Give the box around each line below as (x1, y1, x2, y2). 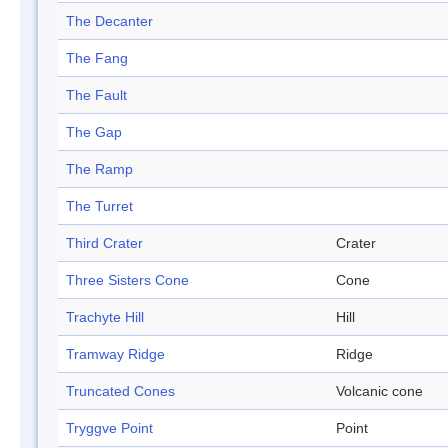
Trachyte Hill (66, 309, 144, 326)
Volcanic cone (336, 383, 423, 400)
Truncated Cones (66, 383, 175, 400)
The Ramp (66, 161, 133, 178)
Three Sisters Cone (66, 272, 189, 289)
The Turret (66, 198, 133, 215)
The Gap (66, 124, 122, 141)
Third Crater (66, 235, 143, 252)
